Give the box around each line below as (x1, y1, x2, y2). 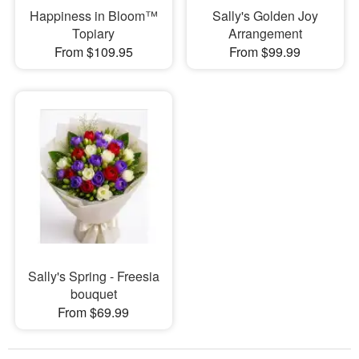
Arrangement (228, 23, 302, 42)
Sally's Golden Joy (212, 6, 318, 25)
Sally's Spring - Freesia (27, 267, 159, 286)
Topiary (72, 23, 115, 42)
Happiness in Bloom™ (29, 6, 158, 25)
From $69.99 (58, 303, 130, 322)
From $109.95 (54, 42, 133, 61)
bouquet (70, 284, 117, 304)
